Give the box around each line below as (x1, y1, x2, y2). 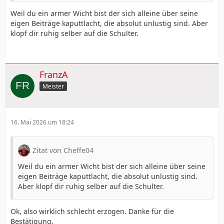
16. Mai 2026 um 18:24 (10, 118, 74, 126)
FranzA (39, 68, 68, 81)
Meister (42, 82, 64, 90)
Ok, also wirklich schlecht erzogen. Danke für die (10, 206, 174, 216)
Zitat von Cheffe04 (32, 145, 93, 155)
